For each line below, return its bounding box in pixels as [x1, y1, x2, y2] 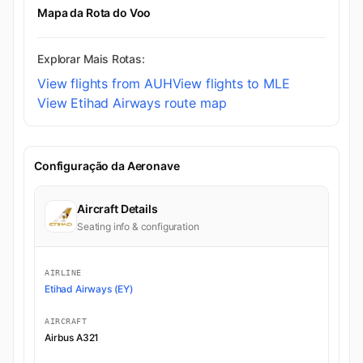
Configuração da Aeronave [34, 158, 180, 173]
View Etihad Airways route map [37, 94, 227, 111]
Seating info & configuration [77, 220, 199, 233]
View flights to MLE [172, 75, 290, 92]
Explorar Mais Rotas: [37, 51, 145, 66]
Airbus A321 [45, 331, 100, 344]
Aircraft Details [77, 201, 158, 216]
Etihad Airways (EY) [45, 282, 134, 295]
